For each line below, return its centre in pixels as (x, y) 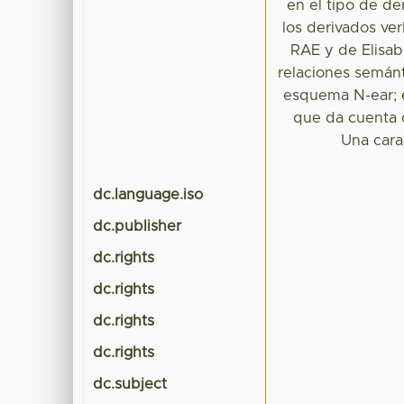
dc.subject (130, 385)
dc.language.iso (148, 195)
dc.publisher (138, 227)
